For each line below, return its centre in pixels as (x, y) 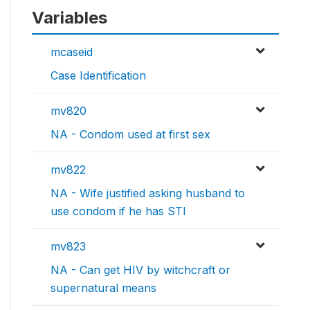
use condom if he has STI (118, 211)
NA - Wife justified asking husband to (148, 193)
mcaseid (72, 52)
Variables (70, 18)
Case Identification (98, 76)
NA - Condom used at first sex (130, 135)
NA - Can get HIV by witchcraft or (140, 270)
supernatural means (103, 288)
